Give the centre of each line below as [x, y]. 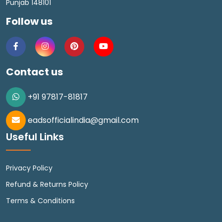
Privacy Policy [29, 168]
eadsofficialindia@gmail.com [82, 120]
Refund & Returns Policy [47, 184]
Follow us [29, 21]
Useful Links [35, 137]
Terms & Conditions [40, 200]
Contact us [34, 72]
